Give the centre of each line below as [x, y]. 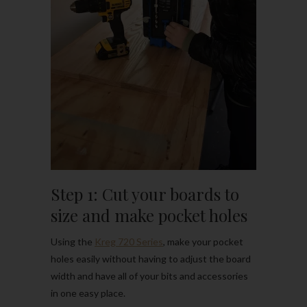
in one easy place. [88, 293]
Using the [73, 241]
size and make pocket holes [149, 215]
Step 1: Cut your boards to [145, 194]
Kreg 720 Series [129, 241]
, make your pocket [203, 241]
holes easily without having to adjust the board [151, 258]
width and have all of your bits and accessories [149, 275]
